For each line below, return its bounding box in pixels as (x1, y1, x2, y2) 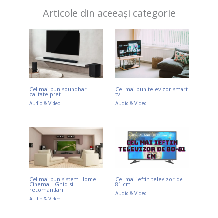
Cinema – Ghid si (29, 181, 73, 188)
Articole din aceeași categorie (42, 6, 176, 19)
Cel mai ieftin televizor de (115, 175, 183, 183)
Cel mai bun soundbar (29, 85, 87, 92)
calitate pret (29, 90, 61, 98)
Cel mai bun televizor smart (115, 85, 188, 92)
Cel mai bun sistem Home (29, 175, 96, 183)
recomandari (29, 186, 63, 194)
